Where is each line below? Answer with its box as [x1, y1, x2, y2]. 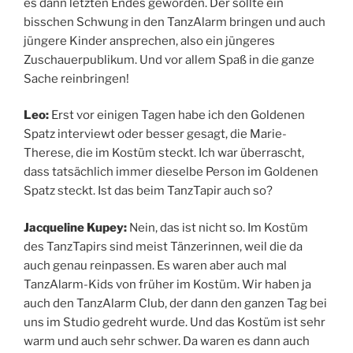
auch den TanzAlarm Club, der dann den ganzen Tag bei [24, 295, 327, 310]
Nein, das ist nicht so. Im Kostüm [127, 220, 308, 235]
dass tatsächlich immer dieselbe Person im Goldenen [24, 165, 318, 180]
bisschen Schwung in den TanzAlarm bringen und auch [24, 14, 325, 29]
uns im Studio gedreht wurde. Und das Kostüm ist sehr [24, 314, 325, 329]
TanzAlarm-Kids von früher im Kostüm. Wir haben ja [24, 277, 311, 292]
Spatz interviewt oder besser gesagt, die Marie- [24, 127, 287, 142]
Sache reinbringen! [24, 71, 132, 86]
